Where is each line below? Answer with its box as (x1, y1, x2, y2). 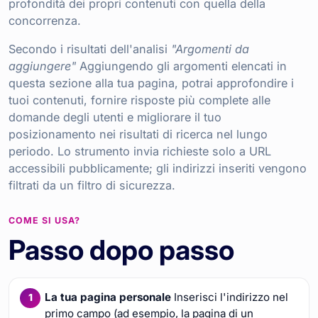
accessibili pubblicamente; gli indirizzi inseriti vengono (9, 160, 307, 175)
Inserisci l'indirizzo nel (170, 290, 288, 305)
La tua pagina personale (44, 290, 171, 305)
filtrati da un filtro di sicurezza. (9, 177, 175, 192)
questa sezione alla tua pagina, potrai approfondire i (9, 75, 294, 90)
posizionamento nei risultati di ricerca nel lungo (9, 126, 268, 141)
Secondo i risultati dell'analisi (9, 41, 171, 56)
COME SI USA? (9, 214, 80, 226)
